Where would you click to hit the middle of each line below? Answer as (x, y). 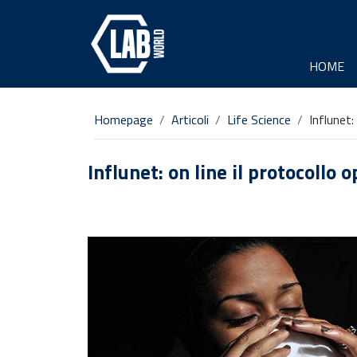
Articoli (190, 120)
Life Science (259, 120)
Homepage (124, 120)
